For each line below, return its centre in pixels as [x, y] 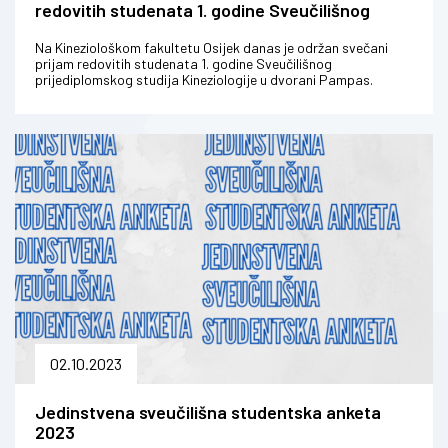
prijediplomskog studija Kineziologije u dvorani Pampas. [204, 80]
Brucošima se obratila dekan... [126, 96]
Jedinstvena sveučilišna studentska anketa [208, 412]
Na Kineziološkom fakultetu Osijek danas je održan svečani [211, 48]
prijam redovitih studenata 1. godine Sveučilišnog [183, 64]
